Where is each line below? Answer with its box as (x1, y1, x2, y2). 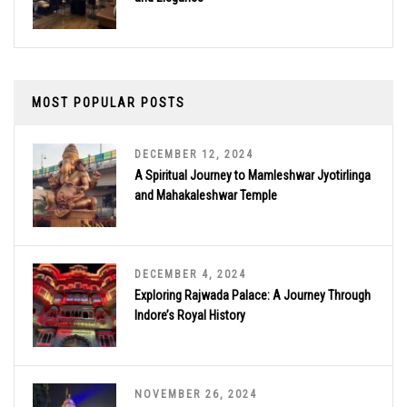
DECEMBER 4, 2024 (134, 268, 246, 282)
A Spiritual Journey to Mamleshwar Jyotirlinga (134, 168, 371, 184)
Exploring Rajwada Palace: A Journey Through (134, 288, 371, 303)
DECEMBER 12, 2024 (134, 148, 253, 162)
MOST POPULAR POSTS (32, 95, 185, 111)
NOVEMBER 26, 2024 (134, 388, 257, 402)
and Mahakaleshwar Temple (134, 188, 277, 203)
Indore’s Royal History (134, 308, 245, 323)
